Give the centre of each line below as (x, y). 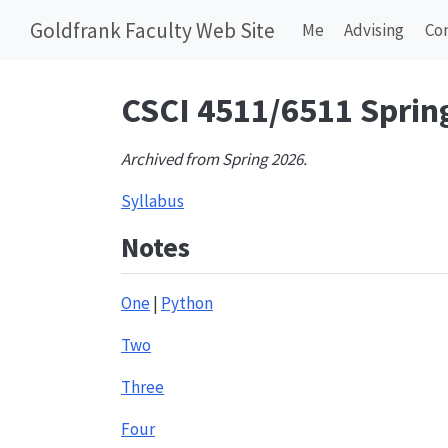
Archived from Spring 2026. (214, 159)
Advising (374, 30)
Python (187, 302)
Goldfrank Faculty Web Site (152, 30)
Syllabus (152, 201)
